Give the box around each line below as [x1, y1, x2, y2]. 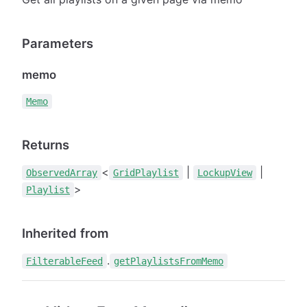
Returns [22, 136, 69, 152]
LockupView [197, 167, 252, 178]
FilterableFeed [26, 255, 103, 267]
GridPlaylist [113, 167, 179, 178]
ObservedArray [26, 167, 97, 178]
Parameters [22, 35, 93, 51]
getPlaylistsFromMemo [114, 255, 223, 267]
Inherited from [22, 225, 109, 241]
